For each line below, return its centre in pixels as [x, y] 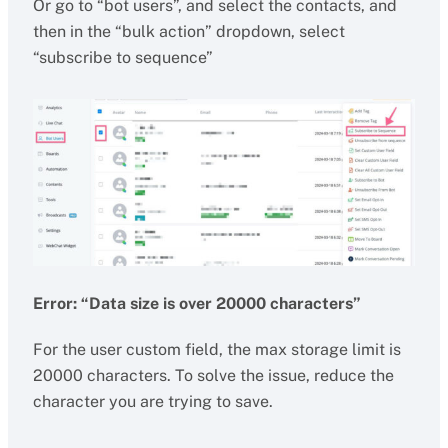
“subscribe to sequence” [122, 57]
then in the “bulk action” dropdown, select [188, 31]
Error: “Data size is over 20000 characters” [196, 303]
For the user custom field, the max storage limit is [216, 349]
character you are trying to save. [152, 401]
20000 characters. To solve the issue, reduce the [213, 375]
